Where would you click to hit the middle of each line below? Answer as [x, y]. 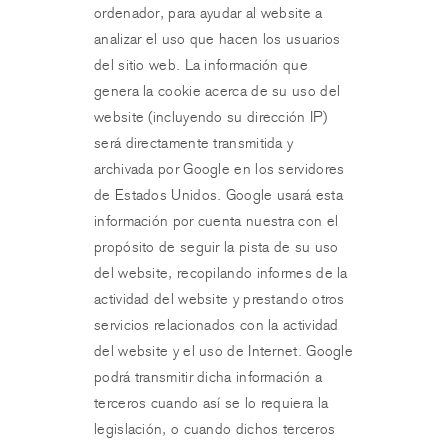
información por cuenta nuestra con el [216, 221]
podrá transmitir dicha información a [208, 377]
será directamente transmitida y [194, 143]
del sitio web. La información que [201, 65]
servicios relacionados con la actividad [216, 325]
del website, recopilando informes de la [221, 273]
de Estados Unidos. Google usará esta [218, 195]
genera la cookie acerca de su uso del [217, 91]
